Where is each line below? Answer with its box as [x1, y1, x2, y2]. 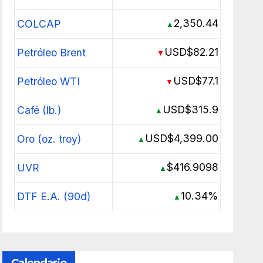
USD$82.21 [164, 45, 219, 58]
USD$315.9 [163, 103, 219, 116]
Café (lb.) [16, 103, 61, 116]
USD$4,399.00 [145, 131, 219, 144]
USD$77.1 [173, 74, 219, 87]
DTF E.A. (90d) [16, 190, 90, 203]
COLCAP [16, 17, 61, 30]
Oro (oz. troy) [16, 132, 81, 145]
